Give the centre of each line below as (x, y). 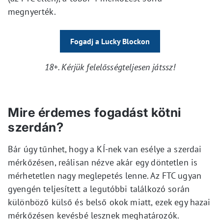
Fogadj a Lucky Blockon (110, 41)
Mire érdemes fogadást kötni (95, 112)
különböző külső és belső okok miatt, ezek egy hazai (109, 202)
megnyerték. (32, 11)
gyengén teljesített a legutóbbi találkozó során (99, 189)
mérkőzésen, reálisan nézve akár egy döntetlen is (103, 162)
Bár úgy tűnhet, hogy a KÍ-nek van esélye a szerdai (105, 149)
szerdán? (36, 127)
